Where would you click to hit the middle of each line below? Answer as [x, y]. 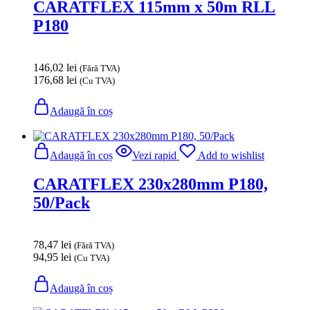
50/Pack [62, 203]
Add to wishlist [231, 155]
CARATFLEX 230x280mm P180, [151, 184]
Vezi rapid [154, 155]
